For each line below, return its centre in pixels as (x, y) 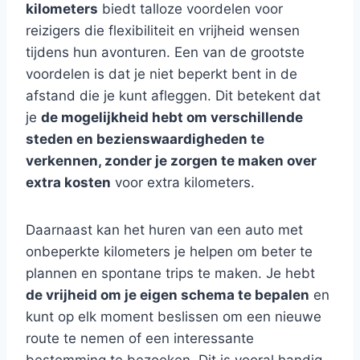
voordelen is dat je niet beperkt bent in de (162, 74)
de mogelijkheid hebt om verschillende (172, 117)
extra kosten (68, 182)
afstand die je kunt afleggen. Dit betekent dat (173, 96)
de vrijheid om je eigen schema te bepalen (168, 295)
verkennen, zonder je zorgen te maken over (171, 161)
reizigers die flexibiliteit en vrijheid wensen (163, 31)
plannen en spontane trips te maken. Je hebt (170, 273)
